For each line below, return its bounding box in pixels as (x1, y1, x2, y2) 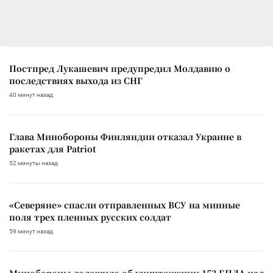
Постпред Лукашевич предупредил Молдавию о (9, 62, 230, 74)
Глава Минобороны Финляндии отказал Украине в (9, 130, 241, 143)
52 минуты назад (9, 159, 58, 166)
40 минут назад (9, 91, 53, 98)
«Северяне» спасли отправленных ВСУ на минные (9, 198, 240, 211)
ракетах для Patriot (9, 142, 96, 155)
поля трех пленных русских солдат (9, 210, 171, 223)
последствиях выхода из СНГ (9, 74, 143, 87)
